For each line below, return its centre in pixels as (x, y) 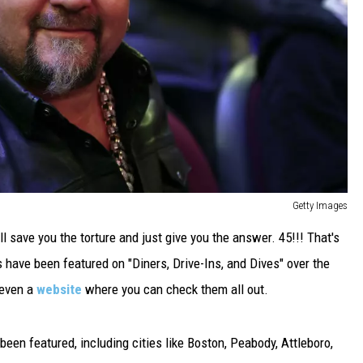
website (59, 290)
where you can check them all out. (175, 290)
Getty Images (320, 206)
